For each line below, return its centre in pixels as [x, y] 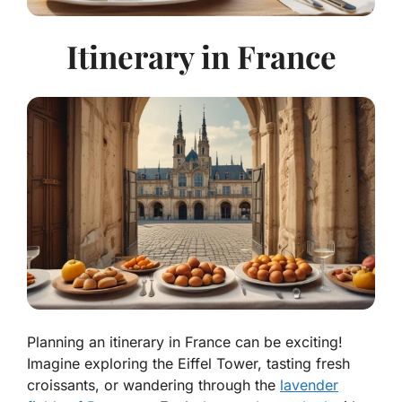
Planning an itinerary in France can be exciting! [185, 342]
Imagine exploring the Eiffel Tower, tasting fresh [188, 364]
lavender [309, 385]
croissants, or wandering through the [153, 385]
